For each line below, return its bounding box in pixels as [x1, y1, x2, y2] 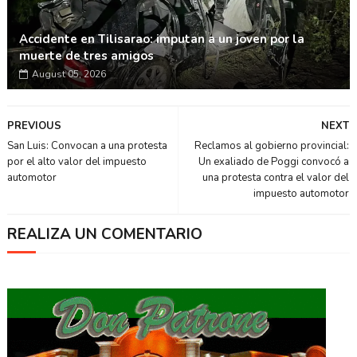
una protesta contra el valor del [202, 171, 350, 185]
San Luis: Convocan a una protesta [6, 139, 167, 153]
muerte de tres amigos [18, 48, 154, 64]
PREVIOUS [6, 119, 61, 133]
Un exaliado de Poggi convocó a [198, 155, 350, 169]
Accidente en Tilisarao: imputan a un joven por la [18, 31, 304, 47]
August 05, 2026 [31, 68, 106, 80]
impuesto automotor [253, 186, 350, 201]
